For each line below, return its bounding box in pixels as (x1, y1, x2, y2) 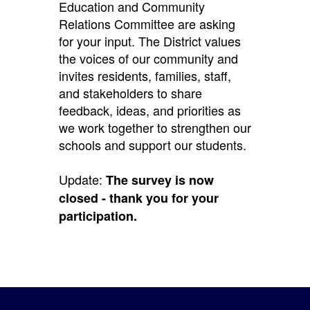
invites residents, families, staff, (58, 66, 231, 84)
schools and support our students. (58, 135, 250, 154)
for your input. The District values (58, 31, 241, 50)
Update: (58, 170, 106, 188)
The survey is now (105, 170, 214, 189)
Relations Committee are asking (58, 14, 235, 33)
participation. (58, 206, 137, 225)
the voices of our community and (58, 48, 238, 67)
